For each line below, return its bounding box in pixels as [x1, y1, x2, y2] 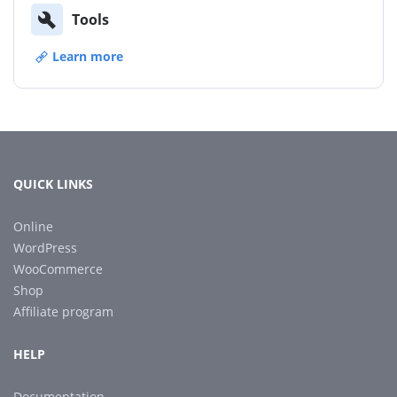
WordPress [13, 239, 77, 256]
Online [13, 218, 53, 235]
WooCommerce [13, 261, 103, 277]
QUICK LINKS [13, 175, 93, 192]
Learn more [52, 48, 123, 65]
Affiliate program [13, 303, 113, 320]
